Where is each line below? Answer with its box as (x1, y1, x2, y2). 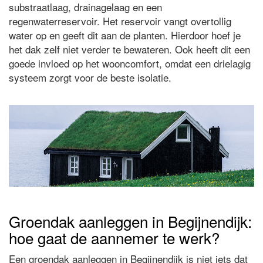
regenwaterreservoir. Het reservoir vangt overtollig (9, 13, 231, 28)
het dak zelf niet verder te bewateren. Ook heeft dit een (9, 41, 250, 56)
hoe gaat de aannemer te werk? (9, 226, 220, 248)
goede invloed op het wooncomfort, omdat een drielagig (9, 55, 251, 70)
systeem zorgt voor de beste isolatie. (9, 69, 171, 85)
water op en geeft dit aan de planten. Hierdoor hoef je (9, 27, 241, 42)
